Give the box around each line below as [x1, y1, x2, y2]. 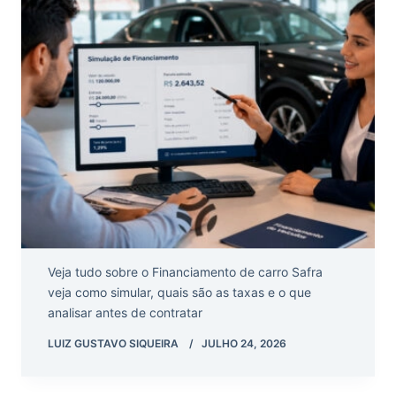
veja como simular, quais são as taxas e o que [48, 285, 311, 301]
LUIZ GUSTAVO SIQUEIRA [48, 337, 179, 351]
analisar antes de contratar [48, 305, 202, 321]
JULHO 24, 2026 [202, 337, 286, 351]
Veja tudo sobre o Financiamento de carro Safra [48, 264, 323, 280]
